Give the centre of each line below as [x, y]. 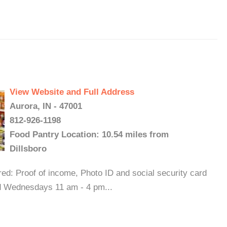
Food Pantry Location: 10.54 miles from [89, 135]
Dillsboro [28, 149]
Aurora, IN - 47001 [46, 106]
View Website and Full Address [72, 92]
